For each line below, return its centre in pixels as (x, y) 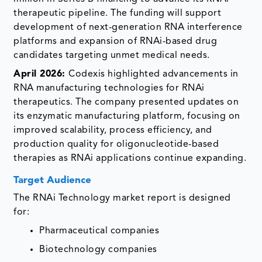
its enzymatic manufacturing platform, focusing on (127, 116)
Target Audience (53, 180)
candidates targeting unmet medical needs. (112, 55)
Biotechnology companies (98, 249)
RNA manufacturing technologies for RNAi (109, 88)
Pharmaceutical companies (99, 231)
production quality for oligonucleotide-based (116, 144)
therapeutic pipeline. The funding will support (118, 13)
